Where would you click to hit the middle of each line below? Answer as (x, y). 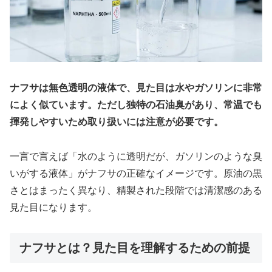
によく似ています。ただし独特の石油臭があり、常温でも (136, 104)
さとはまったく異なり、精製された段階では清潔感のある (136, 190)
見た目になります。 (53, 207)
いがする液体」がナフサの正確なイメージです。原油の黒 (136, 173)
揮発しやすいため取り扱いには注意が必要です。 (117, 121)
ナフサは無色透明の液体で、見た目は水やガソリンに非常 (136, 87)
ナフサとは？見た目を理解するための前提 (135, 248)
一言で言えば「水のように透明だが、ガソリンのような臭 (136, 156)
